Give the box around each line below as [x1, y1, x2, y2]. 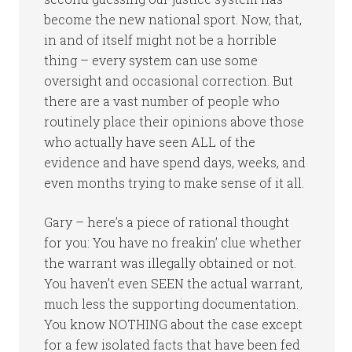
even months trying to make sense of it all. [44, 174, 305, 191]
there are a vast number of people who [44, 93, 280, 109]
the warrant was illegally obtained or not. [44, 255, 297, 271]
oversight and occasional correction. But [44, 72, 294, 89]
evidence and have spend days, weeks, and [44, 154, 306, 170]
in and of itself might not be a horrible [44, 31, 277, 48]
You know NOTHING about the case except [44, 316, 303, 332]
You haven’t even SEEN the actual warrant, [44, 275, 303, 291]
